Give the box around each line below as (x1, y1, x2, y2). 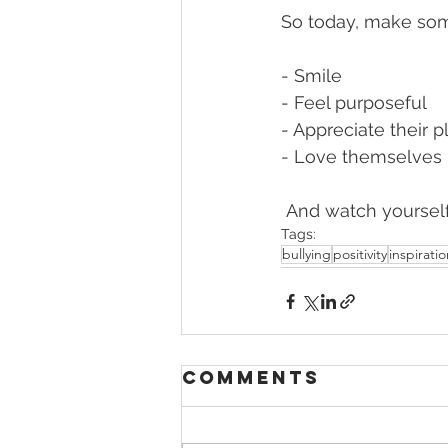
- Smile (281, 65, 347, 86)
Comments (182, 366, 320, 389)
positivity (333, 245, 387, 263)
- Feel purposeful (281, 92, 431, 113)
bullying (282, 245, 331, 263)
